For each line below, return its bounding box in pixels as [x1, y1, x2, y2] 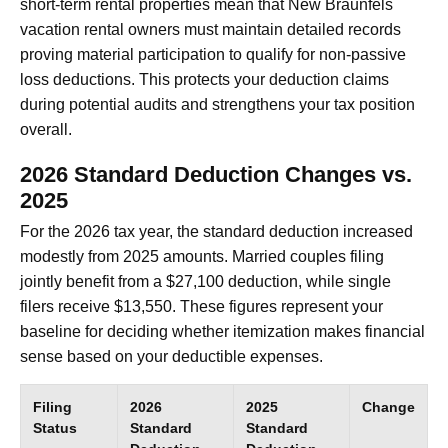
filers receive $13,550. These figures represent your [20, 298, 383, 316]
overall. [20, 121, 72, 139]
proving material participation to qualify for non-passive [20, 46, 406, 64]
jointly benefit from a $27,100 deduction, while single [20, 273, 391, 291]
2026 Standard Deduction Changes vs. [20, 162, 412, 188]
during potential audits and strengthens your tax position [20, 96, 415, 114]
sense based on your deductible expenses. [20, 348, 323, 366]
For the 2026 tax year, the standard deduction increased [20, 223, 413, 241]
